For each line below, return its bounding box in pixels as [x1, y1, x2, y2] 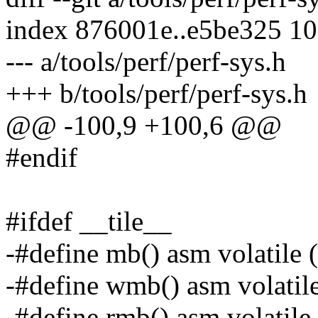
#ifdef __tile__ [6, 206, 172, 237]
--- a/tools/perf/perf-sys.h [6, 46, 286, 77]
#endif [6, 142, 77, 173]
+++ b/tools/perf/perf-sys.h [6, 78, 307, 109]
